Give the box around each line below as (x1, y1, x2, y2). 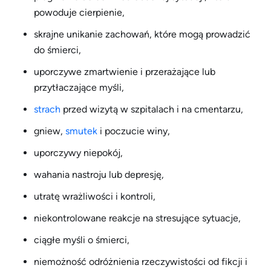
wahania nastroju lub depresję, (34, 169, 164, 180)
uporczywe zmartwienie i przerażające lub (34, 66, 215, 77)
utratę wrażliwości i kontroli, (34, 191, 155, 202)
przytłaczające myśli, (34, 82, 124, 93)
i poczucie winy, (97, 125, 170, 137)
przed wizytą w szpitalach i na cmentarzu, (60, 103, 243, 115)
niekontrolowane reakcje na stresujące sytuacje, (34, 212, 241, 224)
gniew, (34, 125, 65, 137)
